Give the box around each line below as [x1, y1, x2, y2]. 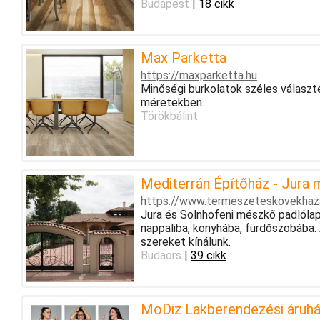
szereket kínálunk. [140, 234, 231, 249]
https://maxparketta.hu [140, 68, 257, 82]
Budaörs [140, 248, 181, 262]
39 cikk [190, 248, 226, 262]
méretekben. [140, 95, 204, 109]
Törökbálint [140, 109, 198, 123]
